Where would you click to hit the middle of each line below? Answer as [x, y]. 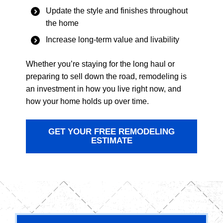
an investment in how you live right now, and [104, 89]
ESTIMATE [111, 140]
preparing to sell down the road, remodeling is [106, 76]
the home [62, 23]
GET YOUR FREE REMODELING [111, 131]
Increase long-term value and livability [112, 39]
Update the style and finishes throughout [117, 10]
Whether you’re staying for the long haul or [100, 64]
